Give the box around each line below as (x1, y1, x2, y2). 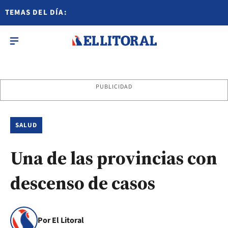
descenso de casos (10, 170, 155, 195)
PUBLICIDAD (95, 82, 133, 91)
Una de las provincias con (10, 146, 217, 170)
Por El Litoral (38, 215, 84, 226)
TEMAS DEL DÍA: (5, 7, 67, 18)
